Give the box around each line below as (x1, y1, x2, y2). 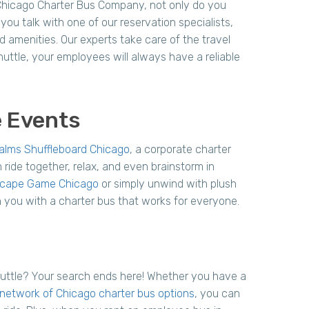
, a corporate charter (130, 143, 231, 156)
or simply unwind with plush (99, 177, 237, 190)
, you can (195, 287, 240, 300)
